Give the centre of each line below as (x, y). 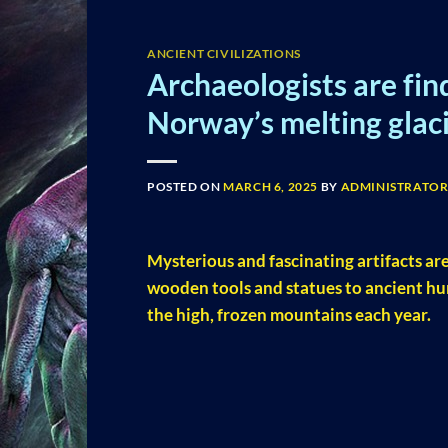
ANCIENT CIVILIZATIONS (224, 54)
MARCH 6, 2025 (271, 187)
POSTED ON (185, 187)
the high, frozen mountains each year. (289, 314)
